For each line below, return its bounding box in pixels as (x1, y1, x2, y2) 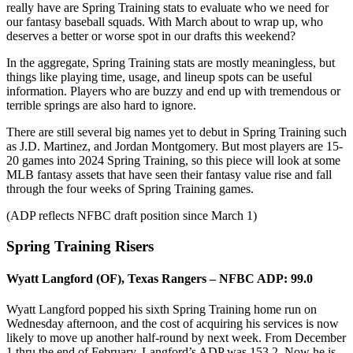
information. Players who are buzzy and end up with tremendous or (6, 84, 340, 98)
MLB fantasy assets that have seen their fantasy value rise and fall (6, 167, 332, 181)
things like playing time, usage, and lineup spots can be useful (6, 69, 312, 84)
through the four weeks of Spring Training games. (6, 181, 254, 195)
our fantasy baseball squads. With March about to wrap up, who (6, 14, 323, 28)
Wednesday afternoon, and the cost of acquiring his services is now (6, 317, 339, 331)
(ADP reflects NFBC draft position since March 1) (6, 208, 257, 222)
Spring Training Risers (6, 237, 154, 255)
